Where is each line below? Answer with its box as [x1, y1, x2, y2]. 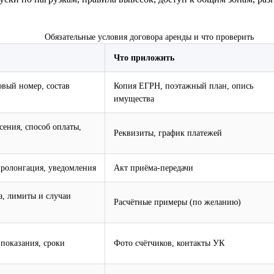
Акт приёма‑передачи [114, 162, 193, 172]
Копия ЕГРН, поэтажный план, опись [114, 80, 253, 91]
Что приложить [114, 52, 174, 62]
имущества [114, 93, 154, 103]
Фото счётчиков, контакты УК [114, 237, 224, 248]
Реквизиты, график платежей [114, 127, 222, 138]
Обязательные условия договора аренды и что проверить [45, 31, 254, 42]
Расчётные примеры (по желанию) [114, 196, 241, 207]
